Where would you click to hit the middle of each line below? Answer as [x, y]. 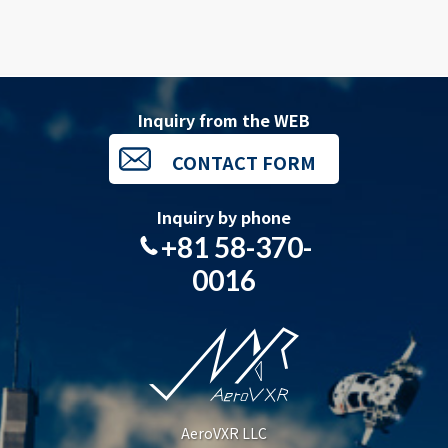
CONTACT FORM [244, 161]
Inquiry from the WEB [224, 119]
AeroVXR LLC [224, 432]
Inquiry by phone [224, 216]
